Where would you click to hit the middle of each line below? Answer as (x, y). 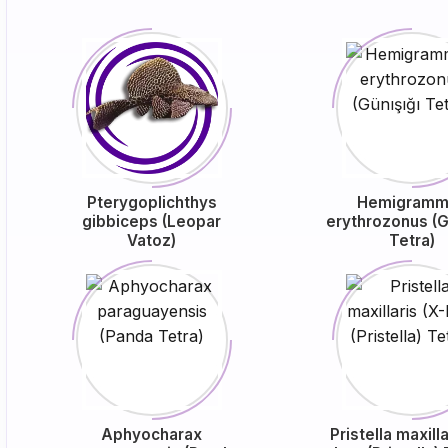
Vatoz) (152, 240)
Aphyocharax (152, 434)
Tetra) (411, 240)
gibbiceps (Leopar (152, 221)
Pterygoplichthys (151, 202)
